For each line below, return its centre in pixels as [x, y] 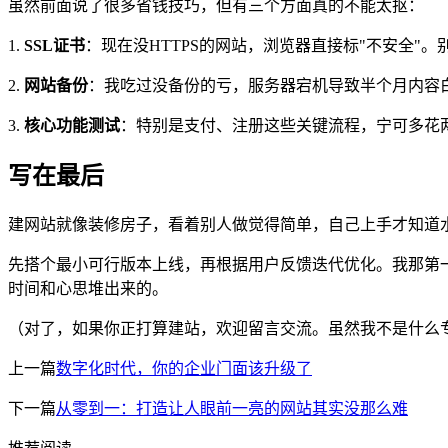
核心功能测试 [72, 125]
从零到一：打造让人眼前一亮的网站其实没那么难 [232, 408]
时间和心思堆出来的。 [88, 288]
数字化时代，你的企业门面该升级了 [184, 368]
